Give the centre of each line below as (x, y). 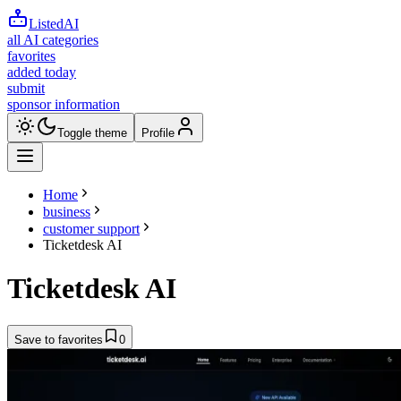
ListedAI (54, 24)
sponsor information (64, 104)
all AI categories (53, 40)
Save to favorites (59, 339)
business (67, 212)
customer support (91, 229)
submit (26, 88)
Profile (158, 133)
